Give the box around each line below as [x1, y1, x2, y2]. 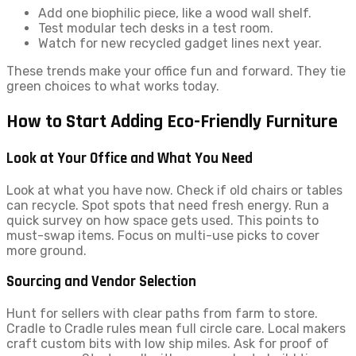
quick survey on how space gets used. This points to [6, 212, 319, 228]
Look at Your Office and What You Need [6, 149, 253, 168]
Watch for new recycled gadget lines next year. [38, 36, 322, 52]
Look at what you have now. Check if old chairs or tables [6, 182, 342, 198]
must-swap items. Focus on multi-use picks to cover [6, 227, 319, 243]
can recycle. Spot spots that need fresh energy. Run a [6, 197, 329, 213]
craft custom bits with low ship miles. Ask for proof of [6, 336, 329, 352]
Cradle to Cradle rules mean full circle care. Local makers [6, 321, 346, 337]
